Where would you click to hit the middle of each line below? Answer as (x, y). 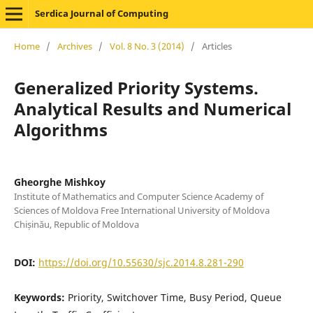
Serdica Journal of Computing (101, 13)
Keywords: (41, 297)
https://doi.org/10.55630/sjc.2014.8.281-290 (141, 262)
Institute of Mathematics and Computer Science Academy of (138, 196)
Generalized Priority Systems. (136, 87)
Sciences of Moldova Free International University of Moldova (141, 210)
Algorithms (60, 129)
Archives (74, 46)
